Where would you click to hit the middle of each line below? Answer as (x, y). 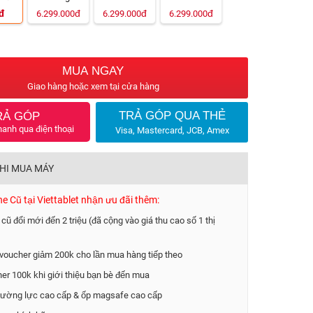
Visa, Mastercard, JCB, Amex (172, 130)
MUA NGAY (93, 71)
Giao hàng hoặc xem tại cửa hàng (93, 86)
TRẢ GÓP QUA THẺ (172, 116)
